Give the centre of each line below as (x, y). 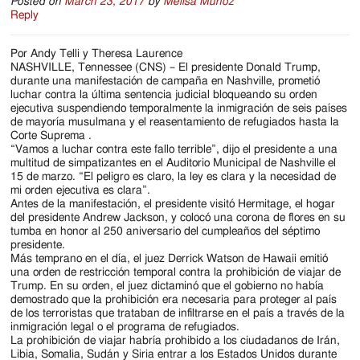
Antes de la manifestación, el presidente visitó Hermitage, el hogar (173, 205)
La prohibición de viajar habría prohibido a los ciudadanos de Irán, (176, 341)
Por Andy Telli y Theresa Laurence (97, 54)
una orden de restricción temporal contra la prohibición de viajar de (176, 273)
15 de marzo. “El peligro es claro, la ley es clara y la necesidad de (174, 177)
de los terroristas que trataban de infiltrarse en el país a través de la (178, 314)
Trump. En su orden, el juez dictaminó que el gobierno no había (168, 286)
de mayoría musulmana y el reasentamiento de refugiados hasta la (175, 123)
